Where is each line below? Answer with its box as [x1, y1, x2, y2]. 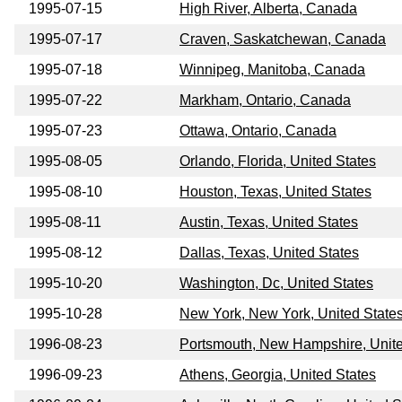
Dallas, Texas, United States [179, 245, 359, 261]
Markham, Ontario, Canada [179, 92, 351, 109]
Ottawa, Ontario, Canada [179, 123, 336, 139]
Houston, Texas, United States [179, 184, 371, 200]
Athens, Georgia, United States [179, 367, 376, 383]
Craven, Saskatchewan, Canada [179, 31, 386, 48]
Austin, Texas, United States [179, 214, 358, 231]
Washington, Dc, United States [179, 275, 373, 292]
